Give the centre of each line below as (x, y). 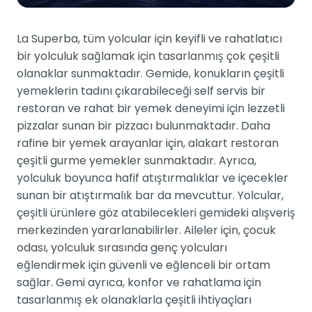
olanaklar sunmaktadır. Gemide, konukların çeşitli (150, 73)
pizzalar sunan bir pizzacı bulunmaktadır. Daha (143, 125)
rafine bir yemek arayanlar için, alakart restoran (148, 143)
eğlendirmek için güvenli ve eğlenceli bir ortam (143, 265)
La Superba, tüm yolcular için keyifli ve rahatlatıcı (149, 38)
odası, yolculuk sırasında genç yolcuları (122, 247)
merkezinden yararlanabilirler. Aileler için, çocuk (146, 230)
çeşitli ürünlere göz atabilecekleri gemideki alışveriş (156, 212)
